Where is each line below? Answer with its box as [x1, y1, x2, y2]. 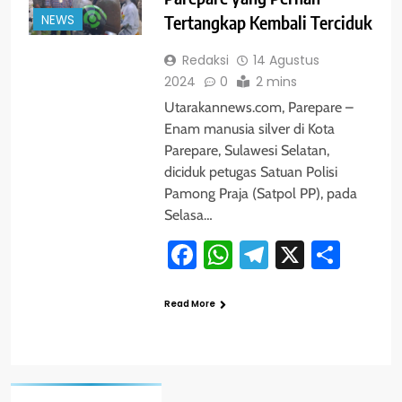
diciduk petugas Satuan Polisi [163, 163, 337, 181]
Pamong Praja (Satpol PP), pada [163, 185, 357, 203]
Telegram [267, 237, 379, 273]
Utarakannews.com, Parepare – [163, 99, 354, 117]
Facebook [196, 237, 312, 273]
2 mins [255, 73, 297, 92]
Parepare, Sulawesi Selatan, [163, 142, 329, 160]
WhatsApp [232, 237, 360, 273]
